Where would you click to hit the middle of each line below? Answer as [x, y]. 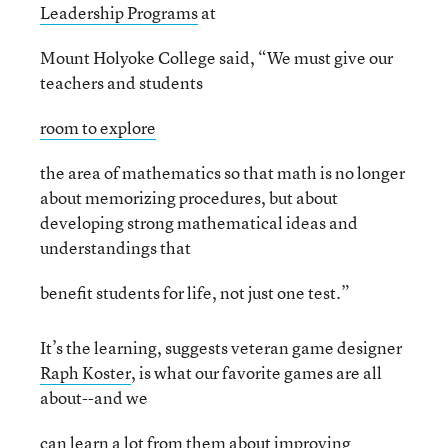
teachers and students [121, 82]
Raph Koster [85, 372]
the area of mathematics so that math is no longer [222, 172]
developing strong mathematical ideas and [199, 222]
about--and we [94, 397]
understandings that [115, 247]
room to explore [98, 127]
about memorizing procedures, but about [189, 197]
